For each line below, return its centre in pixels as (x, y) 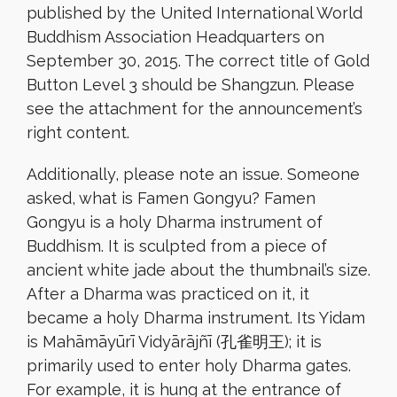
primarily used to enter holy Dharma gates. (189, 366)
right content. (78, 132)
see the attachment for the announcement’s (195, 109)
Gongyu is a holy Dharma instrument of (175, 222)
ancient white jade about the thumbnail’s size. (198, 270)
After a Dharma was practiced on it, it (168, 294)
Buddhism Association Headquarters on (175, 37)
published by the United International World (195, 13)
